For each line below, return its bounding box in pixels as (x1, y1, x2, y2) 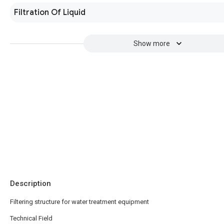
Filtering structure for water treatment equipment (10, 198, 149, 205)
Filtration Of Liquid (14, 7, 85, 17)
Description (10, 179, 51, 188)
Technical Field (10, 214, 52, 222)
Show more (133, 39, 170, 47)
